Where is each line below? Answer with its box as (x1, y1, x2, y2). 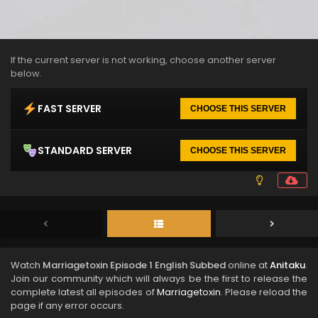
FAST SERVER (38, 101, 102, 116)
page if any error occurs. (11, 299, 124, 312)
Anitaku (270, 258, 305, 272)
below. (11, 67, 42, 80)
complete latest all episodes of (11, 285, 157, 299)
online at (226, 258, 270, 272)
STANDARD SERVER (38, 143, 132, 158)
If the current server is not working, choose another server (11, 53, 276, 67)
